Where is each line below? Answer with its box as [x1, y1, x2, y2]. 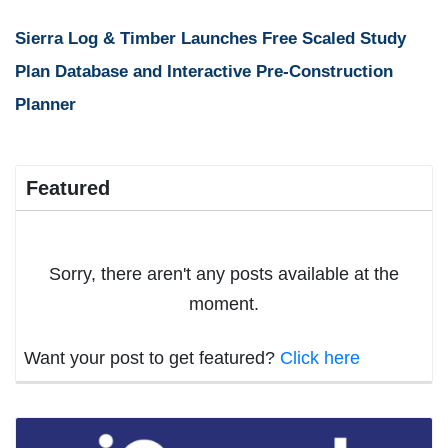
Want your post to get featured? [24, 347, 280, 368]
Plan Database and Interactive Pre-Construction [15, 61, 393, 81]
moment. [189, 293, 259, 314]
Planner [15, 94, 76, 114]
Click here [280, 347, 360, 368]
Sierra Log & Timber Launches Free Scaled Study [15, 28, 406, 48]
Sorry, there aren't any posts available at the [49, 263, 399, 284]
